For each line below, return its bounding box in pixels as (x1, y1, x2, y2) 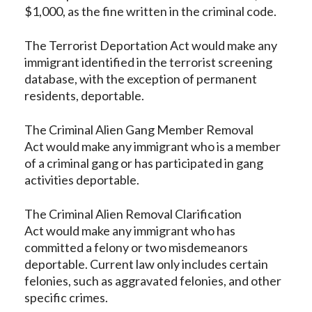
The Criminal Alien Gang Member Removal (24, 122, 253, 137)
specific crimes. (24, 290, 110, 305)
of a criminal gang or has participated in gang (24, 155, 263, 171)
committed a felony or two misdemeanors (24, 240, 248, 255)
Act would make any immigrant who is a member (24, 139, 281, 154)
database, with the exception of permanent (24, 71, 257, 86)
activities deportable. (24, 172, 139, 187)
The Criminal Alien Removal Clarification (24, 206, 242, 221)
